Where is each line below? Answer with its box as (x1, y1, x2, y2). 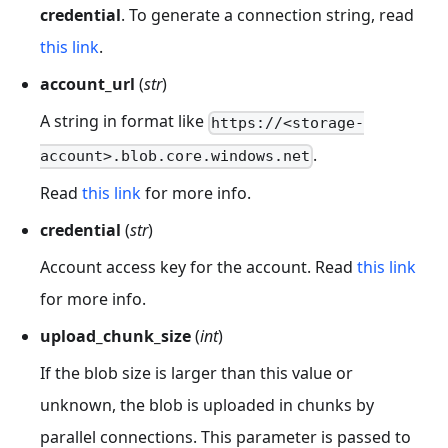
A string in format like (40, 110, 208, 133)
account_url (40, 73, 135, 96)
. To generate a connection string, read (121, 4, 414, 27)
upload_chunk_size (40, 324, 191, 347)
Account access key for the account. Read (40, 255, 357, 278)
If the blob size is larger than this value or (40, 361, 353, 384)
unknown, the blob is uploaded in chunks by (40, 393, 374, 416)
